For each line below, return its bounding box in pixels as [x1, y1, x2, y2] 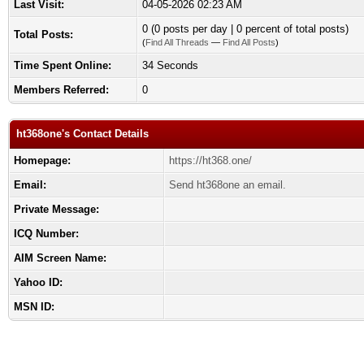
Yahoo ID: [14, 276, 63, 288]
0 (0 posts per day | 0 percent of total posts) [142, 23, 349, 35]
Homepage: [14, 154, 71, 167]
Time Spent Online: [14, 59, 111, 71]
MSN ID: [14, 301, 54, 313]
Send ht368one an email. [169, 179, 286, 191]
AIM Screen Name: [14, 252, 106, 264]
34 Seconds [142, 59, 198, 71]
